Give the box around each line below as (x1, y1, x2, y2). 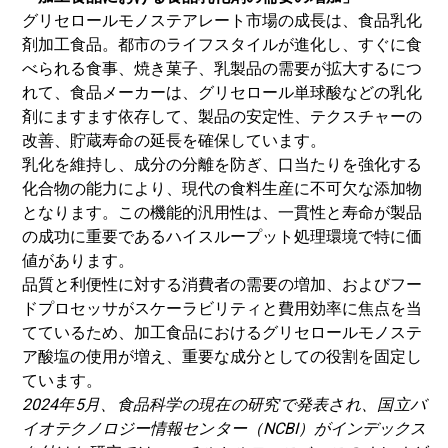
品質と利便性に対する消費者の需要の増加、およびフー (22, 275, 422, 294)
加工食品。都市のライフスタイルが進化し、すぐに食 (38, 35, 422, 54)
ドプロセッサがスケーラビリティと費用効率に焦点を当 (22, 299, 422, 318)
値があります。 (22, 251, 134, 270)
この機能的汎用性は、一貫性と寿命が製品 (118, 203, 422, 222)
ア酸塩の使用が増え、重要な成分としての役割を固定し (22, 347, 422, 366)
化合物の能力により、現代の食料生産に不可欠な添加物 (22, 179, 422, 198)
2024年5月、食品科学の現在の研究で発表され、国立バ (22, 395, 426, 414)
